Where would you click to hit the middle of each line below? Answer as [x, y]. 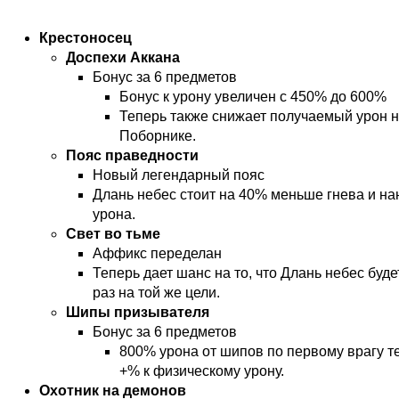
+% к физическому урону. [202, 371]
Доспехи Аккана [123, 58]
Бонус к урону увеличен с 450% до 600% [253, 97]
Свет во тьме [113, 234]
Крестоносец [85, 38]
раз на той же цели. [156, 293]
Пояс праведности [132, 156]
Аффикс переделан [157, 254]
